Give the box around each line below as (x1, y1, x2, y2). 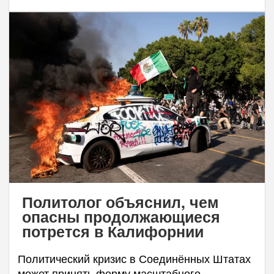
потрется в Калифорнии (21, 220, 204, 242)
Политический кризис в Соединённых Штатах (18, 250, 251, 266)
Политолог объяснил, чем (21, 190, 219, 213)
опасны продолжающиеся (21, 205, 220, 228)
